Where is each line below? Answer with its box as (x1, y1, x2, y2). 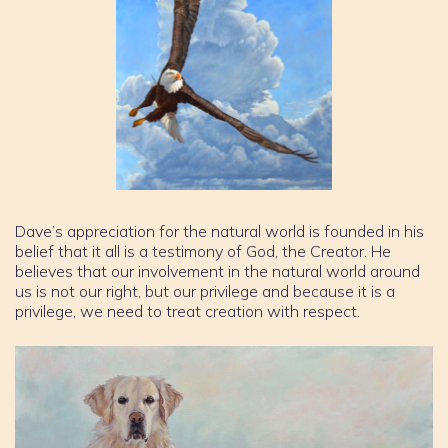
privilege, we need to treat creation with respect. (15, 300, 360, 321)
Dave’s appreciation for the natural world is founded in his (15, 220, 424, 241)
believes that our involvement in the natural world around (15, 260, 420, 281)
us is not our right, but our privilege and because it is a (15, 280, 395, 301)
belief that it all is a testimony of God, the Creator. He (15, 240, 391, 261)
